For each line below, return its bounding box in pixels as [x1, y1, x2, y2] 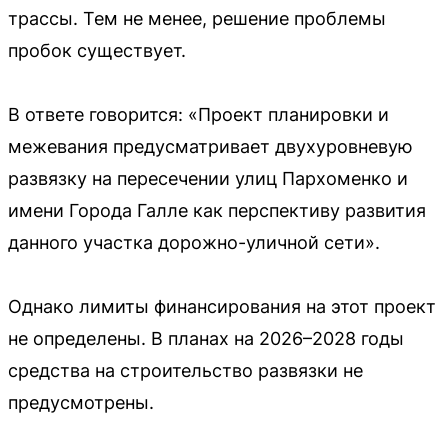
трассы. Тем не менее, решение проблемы [8, 7, 386, 29]
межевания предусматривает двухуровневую [8, 135, 413, 157]
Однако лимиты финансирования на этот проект [8, 295, 436, 317]
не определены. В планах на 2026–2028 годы [8, 327, 404, 349]
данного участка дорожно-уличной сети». [8, 231, 380, 253]
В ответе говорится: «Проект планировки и [8, 103, 389, 125]
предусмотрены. [8, 391, 154, 413]
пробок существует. [8, 39, 186, 61]
